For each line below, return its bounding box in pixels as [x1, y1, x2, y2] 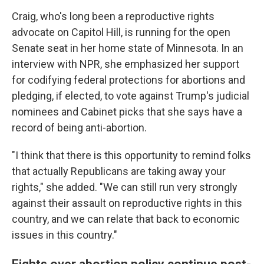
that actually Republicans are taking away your [12, 165, 226, 177]
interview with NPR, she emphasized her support [12, 58, 239, 70]
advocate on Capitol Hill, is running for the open [12, 26, 230, 38]
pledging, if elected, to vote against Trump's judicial [12, 90, 249, 102]
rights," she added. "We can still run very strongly [12, 181, 237, 193]
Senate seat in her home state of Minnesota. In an [12, 42, 243, 54]
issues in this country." [12, 229, 117, 241]
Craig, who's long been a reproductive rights [12, 10, 214, 22]
